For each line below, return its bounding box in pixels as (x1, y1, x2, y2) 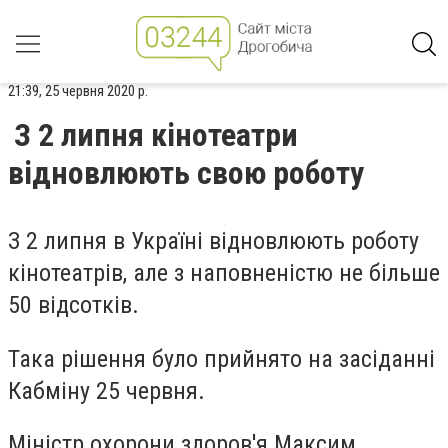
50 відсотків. (8, 291, 139, 319)
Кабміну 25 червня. (8, 376, 205, 405)
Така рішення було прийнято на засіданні (8, 344, 435, 373)
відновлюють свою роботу (8, 154, 364, 192)
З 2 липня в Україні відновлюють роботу (8, 227, 419, 255)
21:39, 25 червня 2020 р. (8, 82, 148, 100)
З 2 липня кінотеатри (14, 116, 298, 154)
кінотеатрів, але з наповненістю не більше (8, 259, 440, 287)
